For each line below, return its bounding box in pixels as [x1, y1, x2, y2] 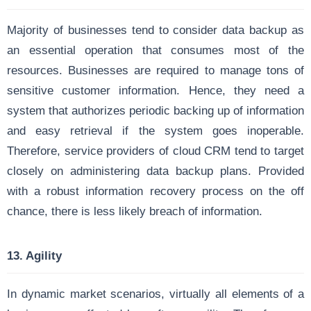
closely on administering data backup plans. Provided [7, 164, 304, 177]
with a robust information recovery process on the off [7, 184, 304, 197]
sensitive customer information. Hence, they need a [7, 83, 304, 96]
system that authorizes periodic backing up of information [7, 103, 304, 117]
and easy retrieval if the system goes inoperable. [7, 124, 304, 137]
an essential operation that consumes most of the [7, 43, 304, 56]
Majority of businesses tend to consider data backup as [7, 23, 304, 36]
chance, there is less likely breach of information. [7, 204, 262, 217]
